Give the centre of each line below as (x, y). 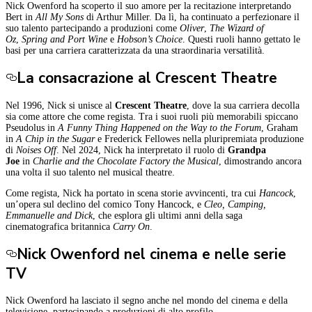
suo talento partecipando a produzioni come (93, 28)
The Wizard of (237, 28)
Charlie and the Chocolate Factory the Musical (126, 161)
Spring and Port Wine (64, 39)
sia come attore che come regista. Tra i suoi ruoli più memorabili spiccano (152, 116)
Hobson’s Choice (150, 39)
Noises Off (36, 150)
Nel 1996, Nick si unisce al (60, 105)
